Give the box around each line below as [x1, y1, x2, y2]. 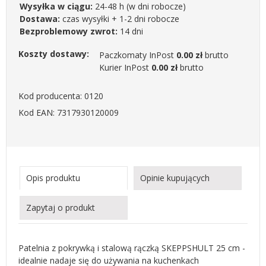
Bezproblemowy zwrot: [20, 26, 118, 37]
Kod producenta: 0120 [18, 90, 103, 102]
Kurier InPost [99, 62, 151, 73]
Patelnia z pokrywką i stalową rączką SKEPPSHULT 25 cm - [18, 242, 245, 254]
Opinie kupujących [140, 172, 210, 183]
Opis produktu [26, 172, 80, 183]
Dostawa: [20, 13, 60, 24]
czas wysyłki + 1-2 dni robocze [60, 13, 179, 24]
